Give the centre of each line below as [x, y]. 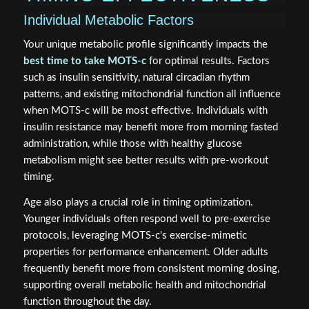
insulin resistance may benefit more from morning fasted [150, 127]
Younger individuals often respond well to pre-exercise [147, 219]
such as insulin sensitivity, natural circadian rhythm [136, 77]
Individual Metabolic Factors [108, 20]
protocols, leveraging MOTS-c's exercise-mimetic [135, 235]
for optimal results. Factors [208, 61]
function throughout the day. [87, 301]
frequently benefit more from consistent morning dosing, [151, 268]
